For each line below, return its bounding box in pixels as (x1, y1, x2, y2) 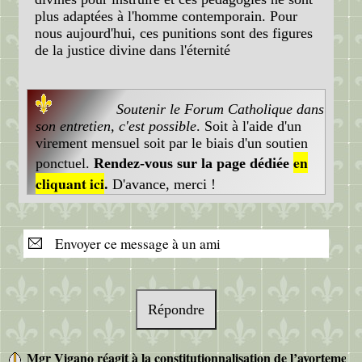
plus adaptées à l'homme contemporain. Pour (35, 7, 297, 24)
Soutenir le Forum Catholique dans (116, 101, 324, 118)
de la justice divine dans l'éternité (35, 41, 230, 58)
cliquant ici (36, 173, 104, 195)
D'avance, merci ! (108, 176, 216, 193)
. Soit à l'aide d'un (196, 118, 301, 135)
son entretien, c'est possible (36, 118, 196, 135)
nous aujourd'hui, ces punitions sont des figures (35, 24, 313, 41)
